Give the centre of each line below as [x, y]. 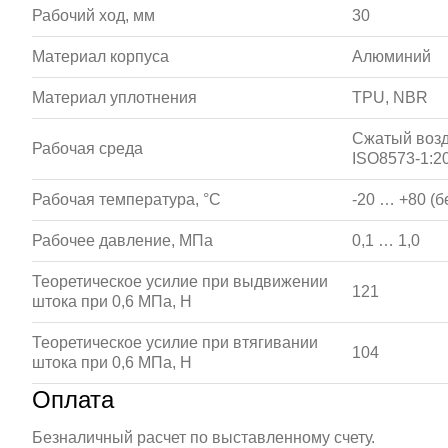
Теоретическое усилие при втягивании [175, 342]
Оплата [73, 399]
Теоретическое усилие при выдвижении [180, 281]
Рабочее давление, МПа [122, 240]
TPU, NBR [390, 97]
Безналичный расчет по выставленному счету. [203, 437]
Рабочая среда [87, 148]
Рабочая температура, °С [126, 199]
